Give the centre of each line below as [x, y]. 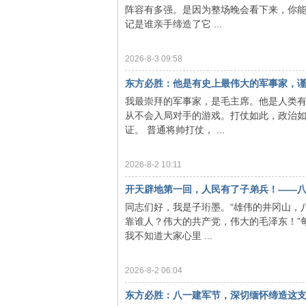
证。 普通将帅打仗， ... [175, 130]
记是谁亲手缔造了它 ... [173, 24]
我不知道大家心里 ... [169, 236]
